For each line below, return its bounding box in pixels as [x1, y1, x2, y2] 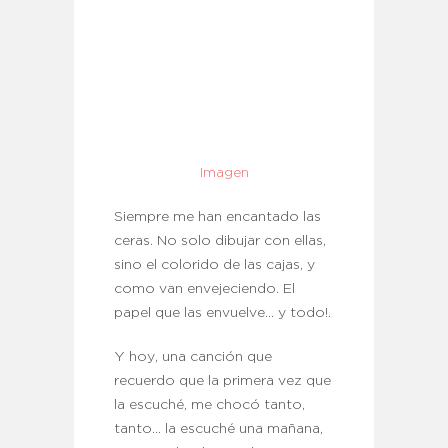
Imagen [199, 167, 249, 180]
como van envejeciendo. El [114, 283, 295, 296]
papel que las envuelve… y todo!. [114, 307, 331, 320]
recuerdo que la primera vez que [114, 375, 331, 388]
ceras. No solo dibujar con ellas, [114, 235, 326, 248]
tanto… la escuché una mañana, [114, 423, 323, 436]
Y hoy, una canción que [114, 351, 272, 364]
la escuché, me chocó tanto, [114, 399, 305, 412]
